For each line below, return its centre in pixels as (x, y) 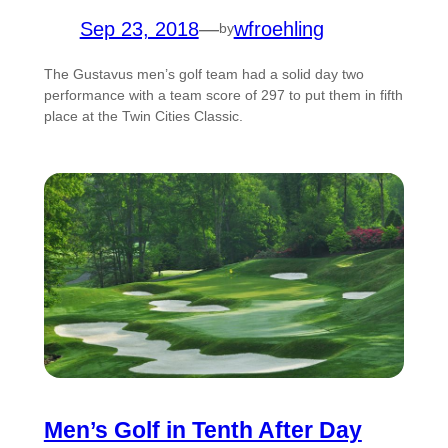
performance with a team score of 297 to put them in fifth (223, 94)
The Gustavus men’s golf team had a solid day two (203, 73)
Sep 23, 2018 (139, 28)
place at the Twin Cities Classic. (143, 115)
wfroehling (278, 28)
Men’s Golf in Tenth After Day (202, 429)
